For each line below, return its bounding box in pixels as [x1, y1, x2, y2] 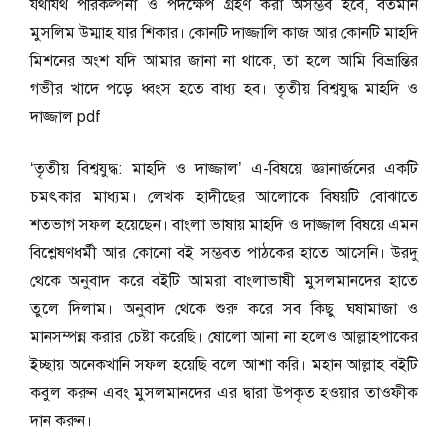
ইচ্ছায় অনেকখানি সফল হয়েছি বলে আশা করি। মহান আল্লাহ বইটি [30, 355, 418, 375]
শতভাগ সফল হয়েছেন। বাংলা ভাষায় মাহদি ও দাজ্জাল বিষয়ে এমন [30, 215, 418, 235]
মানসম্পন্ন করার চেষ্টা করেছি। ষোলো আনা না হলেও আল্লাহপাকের [30, 327, 418, 347]
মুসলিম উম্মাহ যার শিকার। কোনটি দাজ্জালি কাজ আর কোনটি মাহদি [30, 23, 418, 43]
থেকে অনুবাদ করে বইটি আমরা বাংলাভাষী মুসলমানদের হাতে [30, 271, 418, 291]
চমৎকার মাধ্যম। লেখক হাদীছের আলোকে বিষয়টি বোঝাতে [30, 187, 418, 207]
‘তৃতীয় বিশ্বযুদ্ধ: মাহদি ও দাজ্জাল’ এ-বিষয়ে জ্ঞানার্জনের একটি [30, 159, 418, 179]
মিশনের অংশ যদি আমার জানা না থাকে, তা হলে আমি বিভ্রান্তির [30, 51, 418, 71]
